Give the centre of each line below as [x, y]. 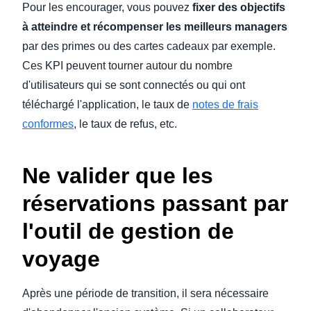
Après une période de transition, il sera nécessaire [145, 293]
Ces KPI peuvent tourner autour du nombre [127, 66]
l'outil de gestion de [128, 231]
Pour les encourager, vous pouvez [107, 7]
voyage [61, 259]
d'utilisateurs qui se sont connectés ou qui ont [134, 85]
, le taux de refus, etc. [125, 124]
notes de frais [225, 104]
